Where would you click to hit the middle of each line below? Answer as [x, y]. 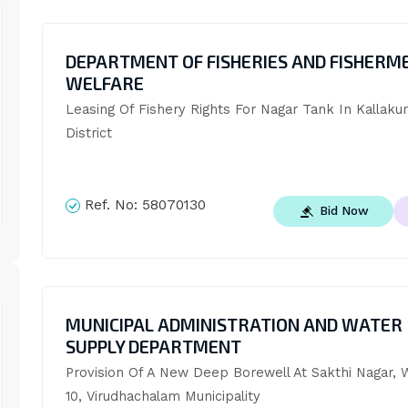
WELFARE [104, 83]
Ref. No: [111, 204]
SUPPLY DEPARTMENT [153, 347]
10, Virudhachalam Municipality [163, 397]
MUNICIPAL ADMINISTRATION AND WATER [234, 325]
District [88, 133]
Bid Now [344, 211]
